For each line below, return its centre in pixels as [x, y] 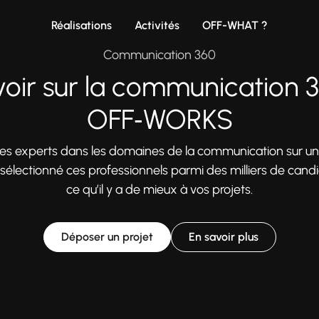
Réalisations [82, 25]
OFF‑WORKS [159, 120]
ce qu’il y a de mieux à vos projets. [159, 189]
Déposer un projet [107, 237]
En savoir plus [223, 237]
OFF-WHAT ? [235, 25]
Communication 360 [159, 55]
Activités [157, 25]
